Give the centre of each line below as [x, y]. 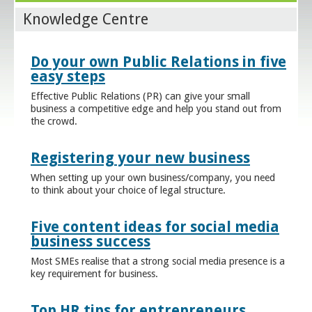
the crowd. [54, 121]
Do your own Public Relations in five [158, 61]
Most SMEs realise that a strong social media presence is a [158, 261]
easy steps [68, 76]
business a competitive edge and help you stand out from [156, 108]
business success [91, 241]
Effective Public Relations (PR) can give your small [140, 96]
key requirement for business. [94, 273]
